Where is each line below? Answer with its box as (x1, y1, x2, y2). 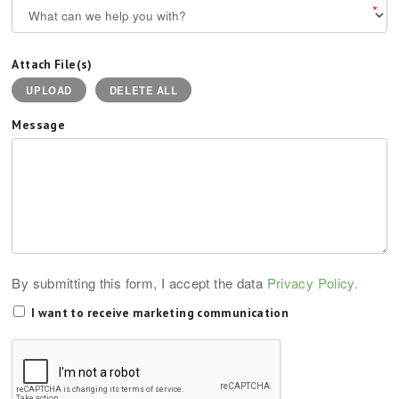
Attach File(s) (12, 56, 93, 72)
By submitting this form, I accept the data (12, 273, 267, 292)
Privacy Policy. (266, 273, 359, 292)
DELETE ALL (109, 83, 178, 97)
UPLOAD (26, 83, 72, 97)
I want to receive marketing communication (30, 305, 289, 321)
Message (12, 117, 66, 133)
